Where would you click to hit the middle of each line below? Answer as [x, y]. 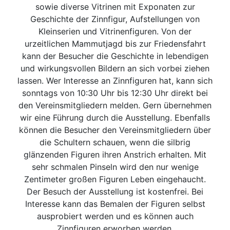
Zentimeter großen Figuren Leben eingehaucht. [115, 179]
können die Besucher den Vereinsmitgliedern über [115, 130]
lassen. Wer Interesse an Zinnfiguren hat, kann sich [115, 81]
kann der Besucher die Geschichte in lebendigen [115, 56]
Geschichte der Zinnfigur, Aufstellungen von [115, 19]
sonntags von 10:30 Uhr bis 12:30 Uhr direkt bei [115, 93]
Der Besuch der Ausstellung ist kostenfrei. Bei [115, 192]
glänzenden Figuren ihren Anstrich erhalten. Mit [115, 155]
